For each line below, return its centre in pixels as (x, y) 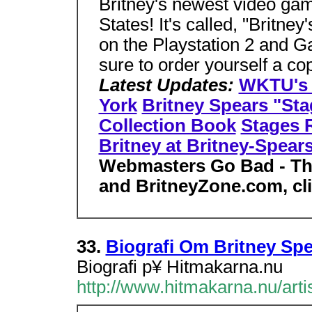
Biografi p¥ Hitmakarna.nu (179, 267)
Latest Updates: (169, 85)
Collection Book (167, 125)
